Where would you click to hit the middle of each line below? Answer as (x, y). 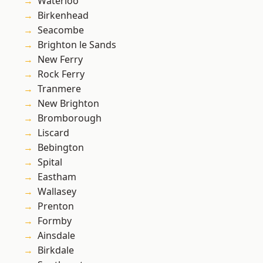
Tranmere (59, 89)
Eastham (57, 177)
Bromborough (70, 118)
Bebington (61, 148)
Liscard (53, 133)
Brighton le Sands (77, 45)
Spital (50, 162)
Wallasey (57, 192)
